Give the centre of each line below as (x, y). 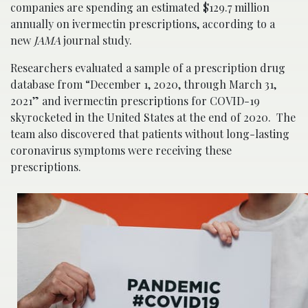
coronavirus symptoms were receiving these (121, 151)
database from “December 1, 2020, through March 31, (143, 85)
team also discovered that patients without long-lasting (150, 134)
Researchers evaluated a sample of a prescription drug (148, 68)
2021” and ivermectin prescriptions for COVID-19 (135, 101)
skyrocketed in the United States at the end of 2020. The (153, 118)
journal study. (98, 41)
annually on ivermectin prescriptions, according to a (143, 24)
